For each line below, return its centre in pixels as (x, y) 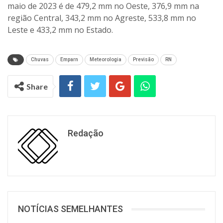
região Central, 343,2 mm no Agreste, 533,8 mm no (102, 18)
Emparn (69, 60)
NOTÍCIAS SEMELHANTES (70, 209)
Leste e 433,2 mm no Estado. (60, 30)
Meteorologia (106, 60)
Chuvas (40, 60)
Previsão (143, 60)
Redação (86, 133)
